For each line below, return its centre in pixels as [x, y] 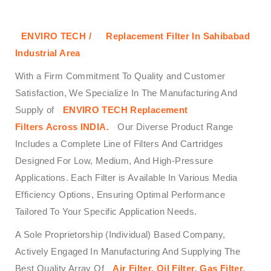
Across [62, 127]
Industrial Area [48, 53]
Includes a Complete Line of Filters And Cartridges [119, 144]
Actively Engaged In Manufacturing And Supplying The [128, 252]
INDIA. [94, 127]
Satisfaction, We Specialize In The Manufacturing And [126, 93]
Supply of [36, 110]
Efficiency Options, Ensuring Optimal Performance [120, 195]
